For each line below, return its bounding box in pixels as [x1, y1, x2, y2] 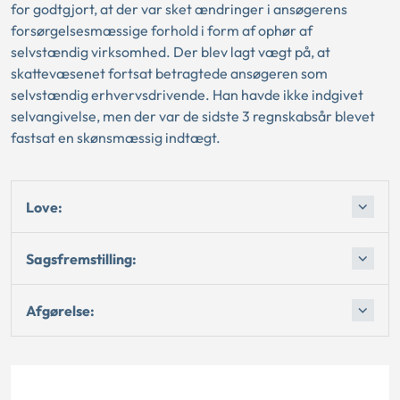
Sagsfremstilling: [26, 249, 137, 268]
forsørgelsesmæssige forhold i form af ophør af [11, 21, 312, 39]
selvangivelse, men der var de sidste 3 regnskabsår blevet [11, 107, 375, 125]
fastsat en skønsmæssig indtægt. [11, 129, 221, 146]
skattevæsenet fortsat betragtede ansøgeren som [11, 64, 328, 82]
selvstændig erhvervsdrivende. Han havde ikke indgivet [11, 86, 363, 104]
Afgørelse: [26, 301, 95, 320]
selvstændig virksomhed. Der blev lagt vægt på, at [11, 43, 330, 61]
